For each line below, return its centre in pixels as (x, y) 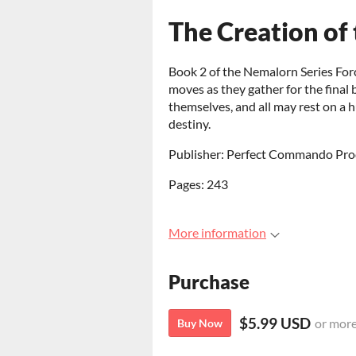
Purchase (209, 282)
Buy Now (200, 323)
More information (217, 232)
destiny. (190, 124)
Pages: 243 (198, 184)
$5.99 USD (275, 323)
